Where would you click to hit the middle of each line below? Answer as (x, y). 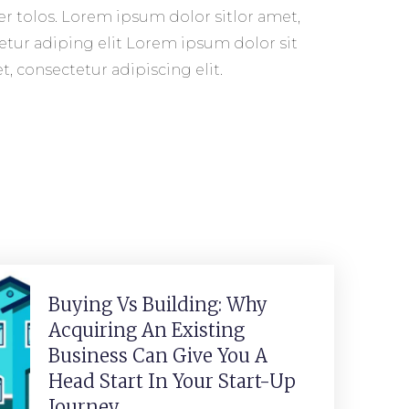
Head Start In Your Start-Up (172, 381)
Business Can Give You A (157, 356)
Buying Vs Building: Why (157, 304)
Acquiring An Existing (146, 330)
